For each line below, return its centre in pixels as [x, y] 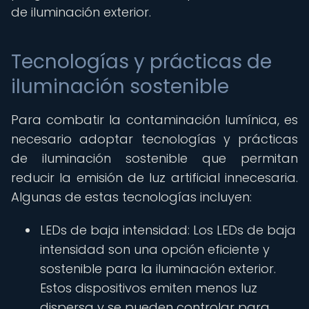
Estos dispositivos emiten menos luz [149, 288]
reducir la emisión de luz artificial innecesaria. [154, 178]
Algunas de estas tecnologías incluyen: [131, 197]
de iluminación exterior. [81, 12]
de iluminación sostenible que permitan [154, 158]
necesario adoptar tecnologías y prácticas [154, 139]
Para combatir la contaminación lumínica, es [154, 120]
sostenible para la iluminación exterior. [158, 269]
